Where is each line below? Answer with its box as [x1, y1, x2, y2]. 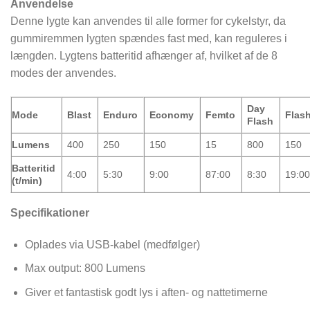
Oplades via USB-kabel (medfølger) [24, 238, 200, 250]
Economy [149, 109, 194, 120]
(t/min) [12, 174, 42, 186]
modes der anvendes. [10, 67, 116, 80]
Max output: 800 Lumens [24, 262, 145, 275]
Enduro [103, 109, 138, 120]
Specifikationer [10, 206, 89, 219]
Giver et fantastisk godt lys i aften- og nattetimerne [24, 286, 268, 298]
